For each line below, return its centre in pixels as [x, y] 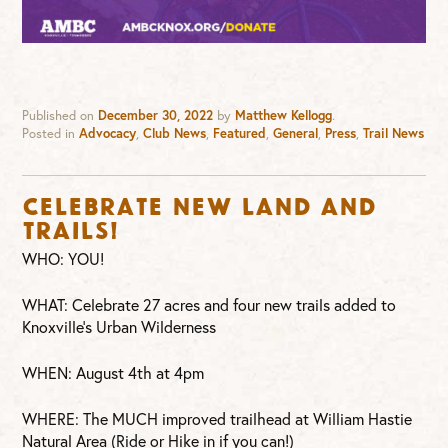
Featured [240, 133]
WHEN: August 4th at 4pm [113, 372]
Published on [60, 115]
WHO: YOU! [63, 258]
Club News [175, 133]
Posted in [51, 133]
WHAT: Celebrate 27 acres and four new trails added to [209, 304]
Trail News [394, 133]
